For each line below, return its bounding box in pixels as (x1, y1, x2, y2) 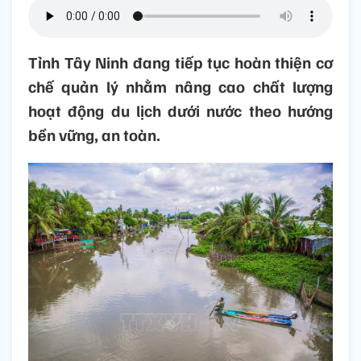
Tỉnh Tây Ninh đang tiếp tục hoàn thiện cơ (28, 52, 333, 73)
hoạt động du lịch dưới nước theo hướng (28, 100, 333, 122)
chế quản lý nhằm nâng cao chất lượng (28, 76, 333, 98)
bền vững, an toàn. (28, 124, 160, 146)
